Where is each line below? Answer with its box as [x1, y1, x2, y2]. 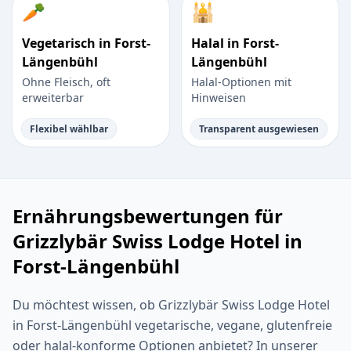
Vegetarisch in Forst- [22, 34, 150, 52]
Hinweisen [191, 90, 246, 106]
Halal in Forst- [191, 34, 279, 52]
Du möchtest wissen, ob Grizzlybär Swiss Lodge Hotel [13, 296, 330, 314]
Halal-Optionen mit [191, 74, 291, 90]
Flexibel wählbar [30, 122, 108, 136]
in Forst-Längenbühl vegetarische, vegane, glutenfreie [13, 317, 332, 335]
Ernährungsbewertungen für [13, 203, 283, 230]
